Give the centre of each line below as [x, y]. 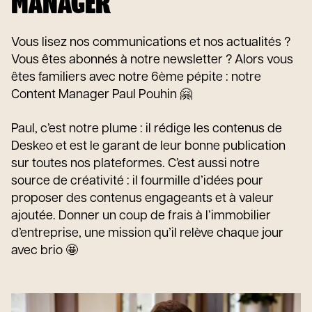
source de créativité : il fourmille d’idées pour [137, 181]
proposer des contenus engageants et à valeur [142, 199]
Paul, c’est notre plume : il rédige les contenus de [147, 129]
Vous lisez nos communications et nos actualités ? [151, 43]
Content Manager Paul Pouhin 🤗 [102, 95]
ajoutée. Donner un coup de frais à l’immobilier [141, 216]
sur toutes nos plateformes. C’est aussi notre [135, 164]
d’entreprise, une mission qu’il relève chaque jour [147, 234]
